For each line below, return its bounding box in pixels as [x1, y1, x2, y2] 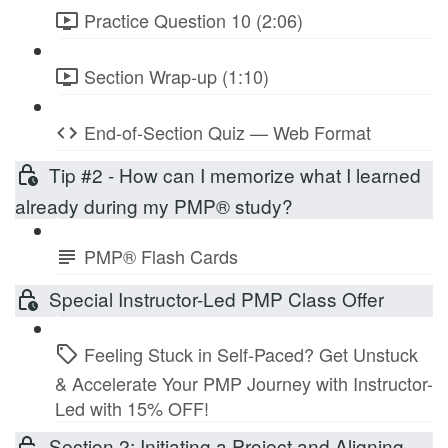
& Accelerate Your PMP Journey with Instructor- [55, 370, 433, 397]
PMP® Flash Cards [84, 243, 238, 270]
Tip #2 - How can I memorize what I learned [49, 160, 421, 188]
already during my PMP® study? [15, 192, 293, 220]
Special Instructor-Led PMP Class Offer [49, 285, 384, 312]
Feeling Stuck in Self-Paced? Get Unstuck [84, 340, 418, 367]
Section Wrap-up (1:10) [84, 63, 269, 90]
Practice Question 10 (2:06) [84, 7, 303, 34]
